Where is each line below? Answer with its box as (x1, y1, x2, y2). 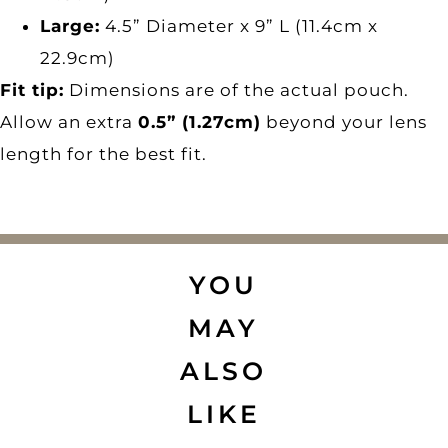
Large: (40, 15, 100, 36)
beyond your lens (261, 111, 427, 132)
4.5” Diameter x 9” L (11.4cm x (100, 15, 378, 36)
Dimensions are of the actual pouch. (64, 79, 409, 100)
